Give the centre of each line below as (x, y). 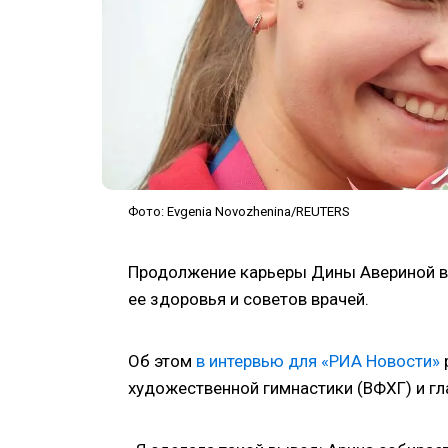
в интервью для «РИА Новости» (318, 361)
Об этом (162, 361)
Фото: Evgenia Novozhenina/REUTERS (239, 212)
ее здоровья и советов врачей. (248, 299)
